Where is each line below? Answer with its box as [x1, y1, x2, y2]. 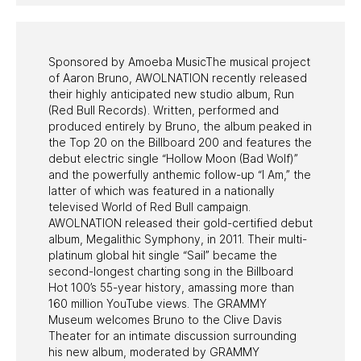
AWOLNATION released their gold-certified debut [48, 215, 313, 230]
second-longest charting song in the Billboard [48, 263, 293, 278]
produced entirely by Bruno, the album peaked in [48, 118, 312, 133]
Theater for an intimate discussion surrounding [48, 328, 297, 342]
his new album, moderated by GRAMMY [48, 344, 259, 359]
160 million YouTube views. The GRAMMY [48, 296, 267, 310]
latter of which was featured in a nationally [48, 183, 275, 197]
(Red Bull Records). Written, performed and [48, 102, 279, 117]
